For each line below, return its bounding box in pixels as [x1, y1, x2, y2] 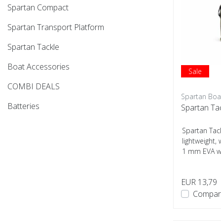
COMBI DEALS [7, 81, 60, 92]
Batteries [7, 101, 39, 111]
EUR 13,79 [181, 177, 217, 187]
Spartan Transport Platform [7, 22, 104, 33]
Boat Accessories [7, 61, 70, 72]
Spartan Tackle [7, 41, 59, 52]
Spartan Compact [7, 2, 69, 13]
